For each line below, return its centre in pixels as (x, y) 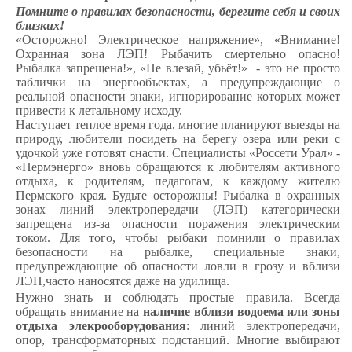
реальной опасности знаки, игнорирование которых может (178, 97)
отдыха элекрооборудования (101, 326)
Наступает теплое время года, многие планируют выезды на (178, 125)
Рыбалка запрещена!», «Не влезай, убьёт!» (132, 68)
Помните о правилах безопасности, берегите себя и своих (178, 12)
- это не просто (299, 68)
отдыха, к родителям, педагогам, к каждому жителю (178, 181)
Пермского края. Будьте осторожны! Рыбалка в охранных (178, 196)
